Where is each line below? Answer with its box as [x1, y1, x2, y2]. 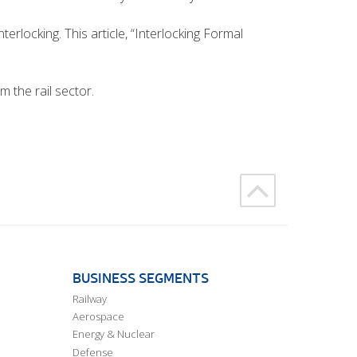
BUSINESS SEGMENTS [73, 269, 209, 287]
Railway [73, 291, 107, 306]
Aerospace [73, 309, 124, 324]
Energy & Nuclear [73, 327, 155, 342]
